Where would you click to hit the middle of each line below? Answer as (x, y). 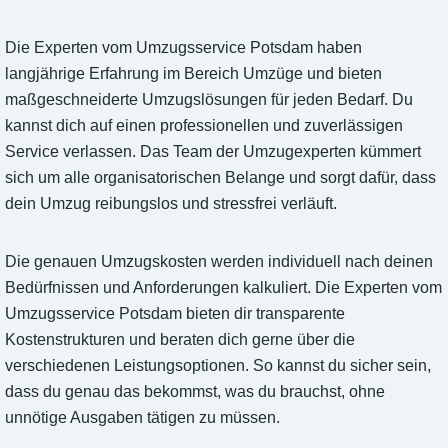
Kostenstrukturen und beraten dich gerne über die (180, 340)
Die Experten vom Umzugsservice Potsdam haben (183, 48)
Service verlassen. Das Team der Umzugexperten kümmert (213, 152)
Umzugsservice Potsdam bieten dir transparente (175, 314)
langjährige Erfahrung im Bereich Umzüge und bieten (193, 74)
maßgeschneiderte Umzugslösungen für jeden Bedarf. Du (209, 100)
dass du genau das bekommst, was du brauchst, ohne (195, 392)
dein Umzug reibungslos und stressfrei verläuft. (171, 204)
